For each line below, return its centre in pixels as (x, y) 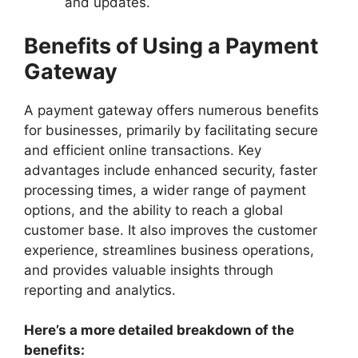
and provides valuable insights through (149, 270)
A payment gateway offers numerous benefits (171, 110)
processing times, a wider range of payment (165, 190)
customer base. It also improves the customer (171, 230)
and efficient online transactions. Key (143, 150)
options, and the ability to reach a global (153, 210)
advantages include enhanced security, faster (171, 170)
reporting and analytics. (102, 290)
